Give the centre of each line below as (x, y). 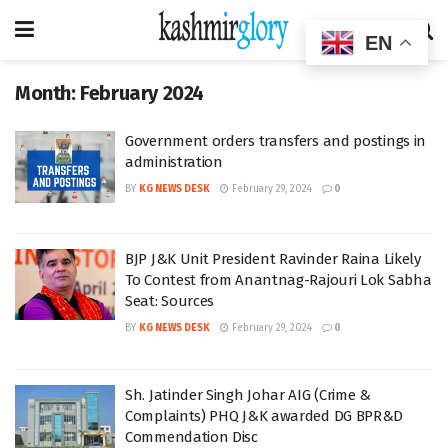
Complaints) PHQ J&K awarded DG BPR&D (264, 415)
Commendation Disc (191, 436)
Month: (48, 93)
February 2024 (142, 93)
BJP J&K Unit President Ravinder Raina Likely (273, 258)
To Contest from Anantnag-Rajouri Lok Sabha (278, 279)
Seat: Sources (170, 300)
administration (174, 162)
